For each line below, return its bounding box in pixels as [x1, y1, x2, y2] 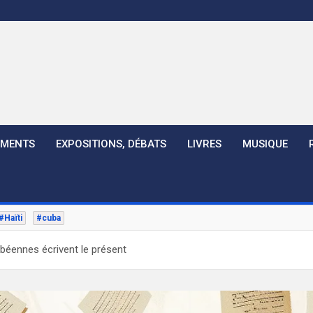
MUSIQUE [242, 138, 288, 150]
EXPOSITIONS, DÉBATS [56, 138, 166, 150]
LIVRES [187, 138, 221, 150]
